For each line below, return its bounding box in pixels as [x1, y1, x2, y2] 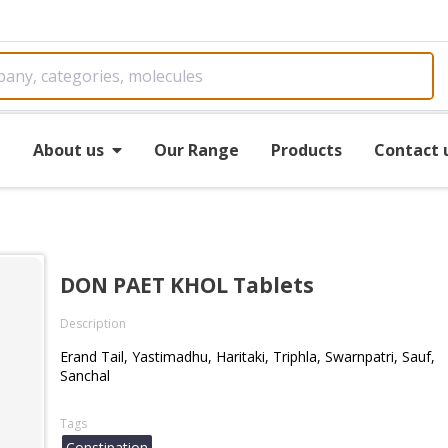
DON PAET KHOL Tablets [60, 271, 314, 299]
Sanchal [60, 366, 110, 385]
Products [270, 138, 342, 161]
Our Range [153, 138, 239, 161]
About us [32, 138, 104, 161]
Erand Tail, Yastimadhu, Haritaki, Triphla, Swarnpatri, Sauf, [60, 347, 435, 366]
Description [60, 315, 126, 332]
